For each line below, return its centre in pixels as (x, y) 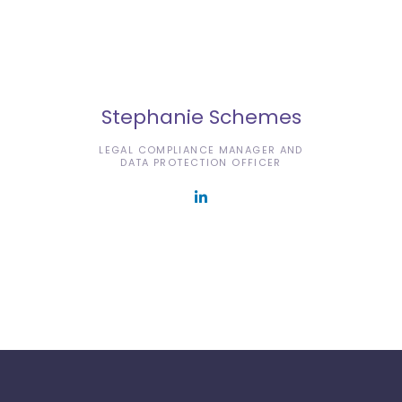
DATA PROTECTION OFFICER (201, 162)
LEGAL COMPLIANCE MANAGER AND (201, 149)
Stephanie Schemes (201, 117)
